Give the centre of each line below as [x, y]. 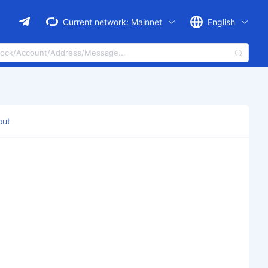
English [223, 22]
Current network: [96, 22]
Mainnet [148, 22]
